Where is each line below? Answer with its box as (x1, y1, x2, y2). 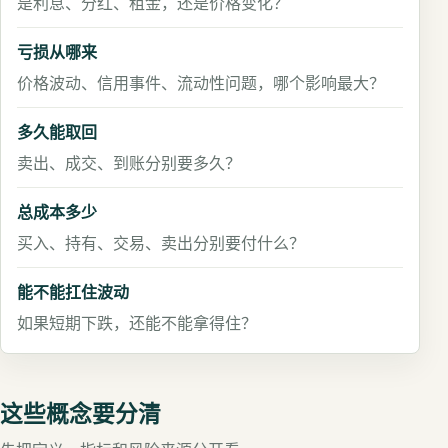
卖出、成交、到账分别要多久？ (17, 152, 241, 174)
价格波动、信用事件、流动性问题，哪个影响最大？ (17, 72, 385, 94)
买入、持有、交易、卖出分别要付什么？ (17, 232, 305, 254)
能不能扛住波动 (17, 281, 129, 303)
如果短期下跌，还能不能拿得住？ (17, 312, 257, 334)
